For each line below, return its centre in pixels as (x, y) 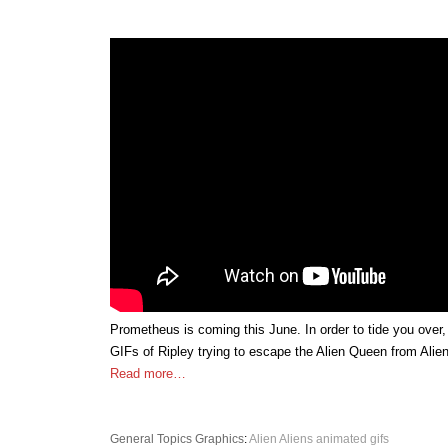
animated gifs (352, 439)
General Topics (151, 439)
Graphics (219, 439)
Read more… (148, 373)
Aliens (296, 439)
